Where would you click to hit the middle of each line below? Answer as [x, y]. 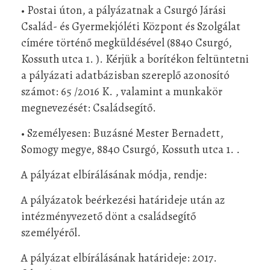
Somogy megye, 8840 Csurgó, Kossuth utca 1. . [130, 149]
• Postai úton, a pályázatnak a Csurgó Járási [124, 10]
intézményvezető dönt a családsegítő [108, 216]
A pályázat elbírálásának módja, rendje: [114, 174]
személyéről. [51, 232]
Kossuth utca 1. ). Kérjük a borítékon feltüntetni [135, 58]
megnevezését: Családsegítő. [89, 107]
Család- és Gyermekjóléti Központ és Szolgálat [131, 26]
